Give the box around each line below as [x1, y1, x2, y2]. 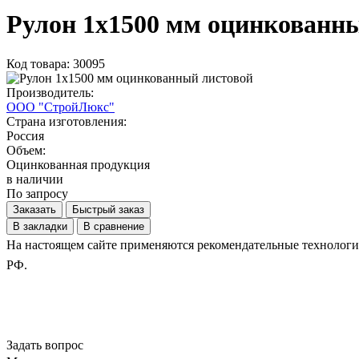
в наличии [6, 171, 63, 186]
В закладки [13, 220, 67, 232]
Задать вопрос [6, 337, 83, 352]
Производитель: [6, 85, 94, 99]
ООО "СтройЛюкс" [6, 99, 115, 114]
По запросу [6, 186, 68, 200]
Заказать [13, 203, 56, 216]
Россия [6, 128, 44, 143]
